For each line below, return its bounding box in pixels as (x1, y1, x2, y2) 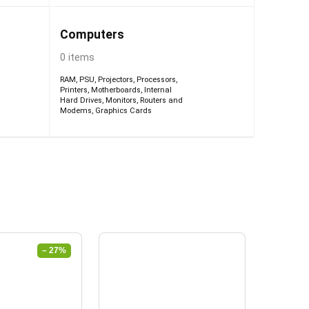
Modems (59, 106, 92, 115)
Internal (143, 86, 172, 94)
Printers (59, 86, 88, 94)
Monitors (105, 96, 137, 105)
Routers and (139, 96, 183, 105)
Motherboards (90, 86, 141, 94)
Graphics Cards (94, 106, 152, 115)
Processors (136, 75, 176, 84)
